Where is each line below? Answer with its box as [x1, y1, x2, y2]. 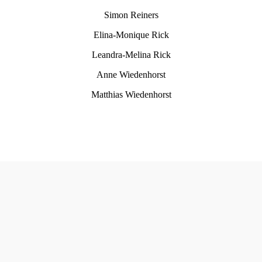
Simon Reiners [104, 10, 158, 20]
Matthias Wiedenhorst [91, 89, 171, 100]
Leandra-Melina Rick [91, 50, 171, 60]
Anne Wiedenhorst [96, 70, 166, 80]
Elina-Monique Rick [93, 30, 169, 40]
